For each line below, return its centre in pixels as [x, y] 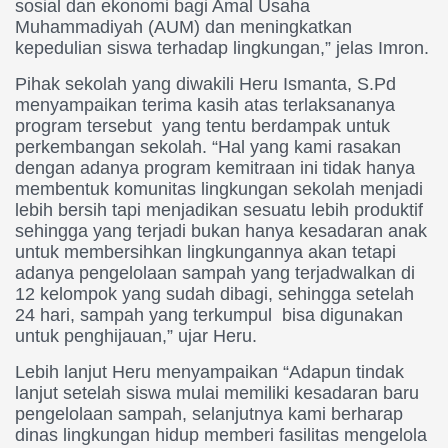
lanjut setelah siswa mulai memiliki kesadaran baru [217, 393]
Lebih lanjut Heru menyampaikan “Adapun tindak [209, 372]
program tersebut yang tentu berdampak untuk [202, 126]
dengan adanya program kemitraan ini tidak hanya [215, 168]
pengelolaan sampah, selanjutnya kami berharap [209, 414]
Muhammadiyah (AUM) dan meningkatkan [183, 27]
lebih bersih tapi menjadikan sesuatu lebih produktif [219, 210]
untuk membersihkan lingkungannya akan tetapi [205, 252]
